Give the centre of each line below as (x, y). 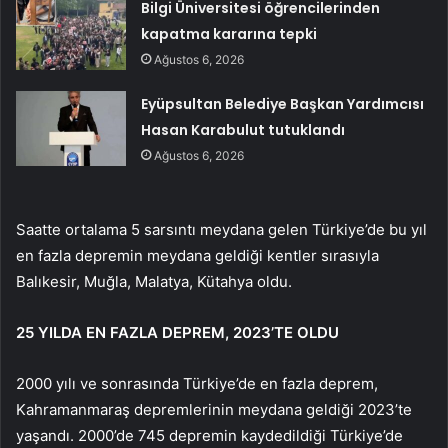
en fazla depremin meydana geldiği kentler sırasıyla (197, 256)
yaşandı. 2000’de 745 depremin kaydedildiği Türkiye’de (209, 436)
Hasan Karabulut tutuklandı (243, 130)
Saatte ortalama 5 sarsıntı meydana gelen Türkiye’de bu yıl (221, 230)
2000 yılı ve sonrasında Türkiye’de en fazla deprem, (197, 384)
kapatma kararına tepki (229, 34)
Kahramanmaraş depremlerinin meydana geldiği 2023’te (214, 410)
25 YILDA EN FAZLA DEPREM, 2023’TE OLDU (177, 333)
